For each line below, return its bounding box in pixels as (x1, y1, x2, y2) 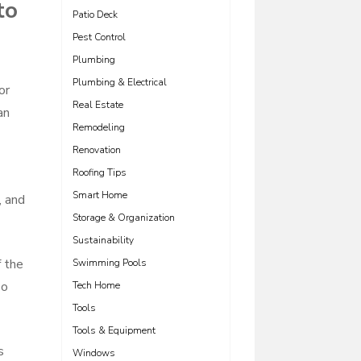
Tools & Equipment (73, 324, 156, 337)
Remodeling (73, 121, 125, 134)
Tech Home (73, 279, 120, 292)
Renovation (73, 143, 121, 156)
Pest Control (73, 31, 126, 44)
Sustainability (73, 234, 134, 247)
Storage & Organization (73, 211, 175, 224)
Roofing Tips (73, 166, 127, 179)
